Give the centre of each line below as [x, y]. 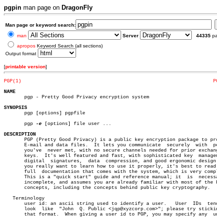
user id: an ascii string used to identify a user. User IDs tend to [95, 204]
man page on [41, 8]
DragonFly [77, 8]
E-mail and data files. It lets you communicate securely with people [82, 145]
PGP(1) [13, 81]
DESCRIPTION [20, 134]
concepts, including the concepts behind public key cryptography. [107, 188]
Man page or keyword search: [40, 25]
